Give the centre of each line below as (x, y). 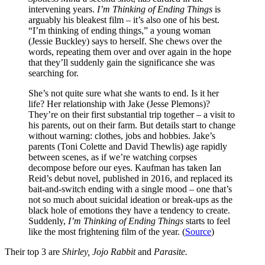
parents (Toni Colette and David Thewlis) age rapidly (128, 146)
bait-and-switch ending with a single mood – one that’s (130, 189)
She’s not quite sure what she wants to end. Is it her (124, 93)
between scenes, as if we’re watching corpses (113, 157)
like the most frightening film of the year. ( (107, 231)
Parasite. (171, 251)
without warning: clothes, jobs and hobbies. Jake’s (122, 135)
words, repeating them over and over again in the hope (130, 51)
